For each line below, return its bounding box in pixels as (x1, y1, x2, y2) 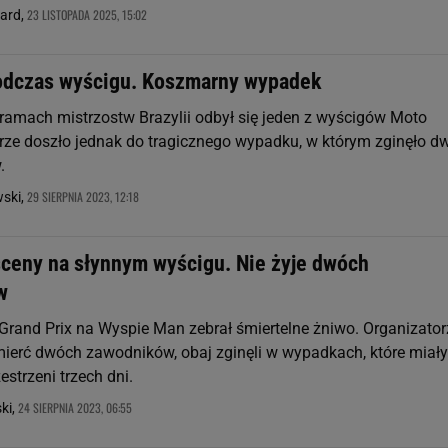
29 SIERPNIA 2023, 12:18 (27, 188, 139, 205)
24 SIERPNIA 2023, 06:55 (18, 399, 132, 416)
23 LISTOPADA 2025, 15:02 (27, 6, 147, 23)
